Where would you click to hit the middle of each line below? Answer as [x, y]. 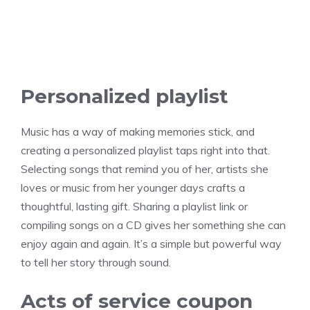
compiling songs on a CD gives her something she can [153, 225]
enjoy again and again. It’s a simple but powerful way [151, 244]
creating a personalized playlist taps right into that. [145, 151]
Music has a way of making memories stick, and [138, 132]
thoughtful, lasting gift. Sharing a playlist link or [134, 207]
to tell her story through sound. [96, 263]
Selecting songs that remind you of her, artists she [145, 169]
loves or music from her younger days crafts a [133, 188]
